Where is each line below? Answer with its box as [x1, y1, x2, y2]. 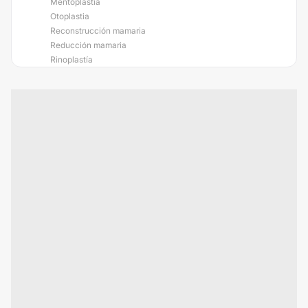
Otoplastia [50, 11, 89, 21]
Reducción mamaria [50, 40, 126, 50]
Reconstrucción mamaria [50, 25, 146, 36]
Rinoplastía [50, 54, 93, 65]
